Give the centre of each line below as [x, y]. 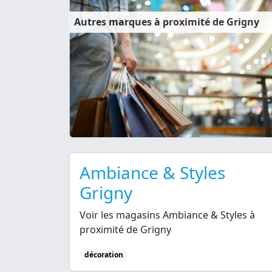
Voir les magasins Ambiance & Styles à [167, 215]
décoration [104, 254]
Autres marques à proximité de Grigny [167, 22]
